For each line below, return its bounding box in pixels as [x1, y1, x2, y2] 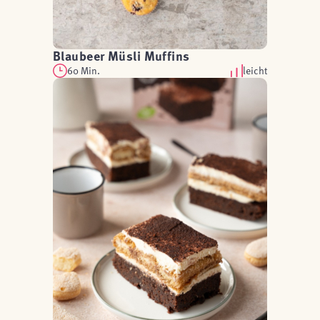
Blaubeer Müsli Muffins [53, 46, 190, 65]
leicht [243, 64, 267, 77]
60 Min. [67, 64, 100, 77]
